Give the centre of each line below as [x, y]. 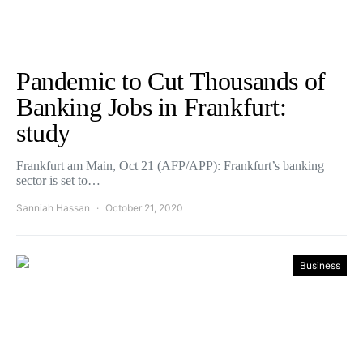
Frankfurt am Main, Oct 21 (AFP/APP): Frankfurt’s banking [170, 166]
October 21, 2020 [144, 208]
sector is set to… [58, 180]
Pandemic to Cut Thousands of [171, 81]
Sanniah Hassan [53, 208]
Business [320, 265]
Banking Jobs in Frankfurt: [152, 107]
